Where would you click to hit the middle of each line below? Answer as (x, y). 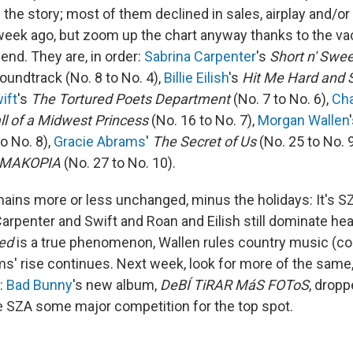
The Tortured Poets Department (132, 99)
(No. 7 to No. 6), (282, 99)
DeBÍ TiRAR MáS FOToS (234, 285)
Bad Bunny (39, 285)
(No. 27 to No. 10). (118, 163)
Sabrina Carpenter (200, 57)
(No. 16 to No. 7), (203, 121)
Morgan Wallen (303, 121)
